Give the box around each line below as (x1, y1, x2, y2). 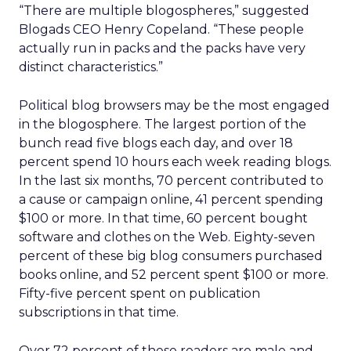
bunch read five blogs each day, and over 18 (19, 136, 293, 150)
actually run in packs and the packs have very (19, 41, 306, 56)
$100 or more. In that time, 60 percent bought (19, 211, 308, 226)
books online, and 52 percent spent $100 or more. (19, 267, 328, 282)
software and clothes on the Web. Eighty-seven (19, 230, 315, 244)
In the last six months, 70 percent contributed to (19, 173, 324, 188)
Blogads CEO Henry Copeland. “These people (19, 22, 304, 37)
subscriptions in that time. (19, 305, 179, 320)
